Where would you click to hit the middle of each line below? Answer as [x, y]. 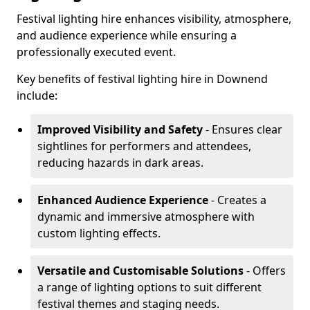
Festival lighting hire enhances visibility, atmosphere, [154, 19]
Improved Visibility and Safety [120, 129]
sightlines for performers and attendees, [144, 146]
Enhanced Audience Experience [123, 200]
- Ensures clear [243, 129]
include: [37, 95]
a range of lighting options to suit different [149, 287]
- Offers [265, 271]
